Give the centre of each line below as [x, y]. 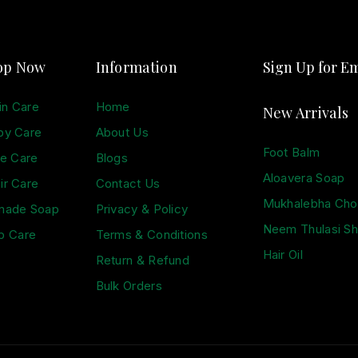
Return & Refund [142, 260]
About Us [122, 132]
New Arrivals [306, 113]
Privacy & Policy [142, 209]
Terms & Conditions [151, 235]
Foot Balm [291, 152]
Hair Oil [282, 255]
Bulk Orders [129, 286]
